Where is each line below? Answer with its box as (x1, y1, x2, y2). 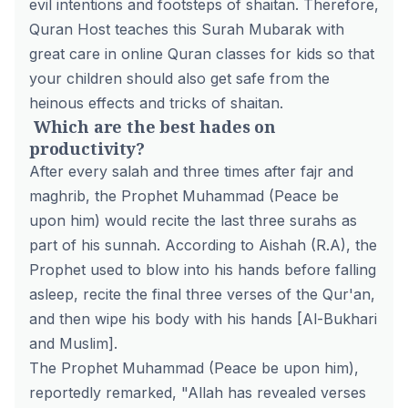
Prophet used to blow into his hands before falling (29, 260, 376, 279)
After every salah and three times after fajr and (29, 162, 353, 180)
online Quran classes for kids (121, 45, 322, 63)
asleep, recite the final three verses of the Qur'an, (29, 285, 375, 303)
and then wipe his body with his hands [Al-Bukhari (29, 310, 377, 328)
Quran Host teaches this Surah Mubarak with (29, 20, 344, 38)
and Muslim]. (29, 334, 117, 352)
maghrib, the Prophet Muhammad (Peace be (29, 187, 339, 205)
